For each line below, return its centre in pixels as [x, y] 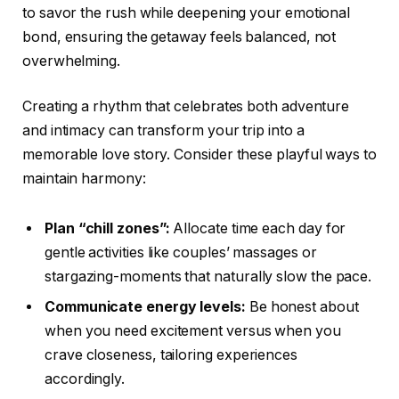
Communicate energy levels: [145, 306]
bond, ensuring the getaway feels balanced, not [179, 37]
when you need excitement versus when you [193, 330]
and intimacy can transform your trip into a [163, 131]
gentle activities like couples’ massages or [181, 252]
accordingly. [85, 379]
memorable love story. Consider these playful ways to [199, 155]
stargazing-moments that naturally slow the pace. [208, 276]
